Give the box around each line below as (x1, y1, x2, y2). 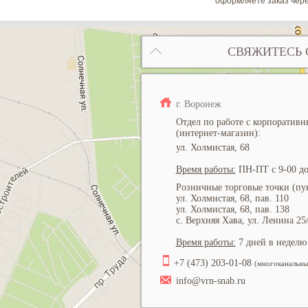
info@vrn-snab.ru (175, 276, 245, 286)
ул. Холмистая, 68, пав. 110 (175, 193, 289, 203)
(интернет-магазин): (175, 128, 261, 138)
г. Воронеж (175, 99, 221, 109)
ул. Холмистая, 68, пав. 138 (175, 204, 289, 214)
